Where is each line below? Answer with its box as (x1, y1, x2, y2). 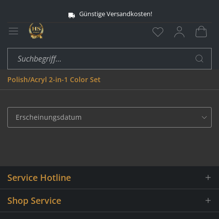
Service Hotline (7, 171, 71, 183)
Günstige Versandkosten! (76, 9, 152, 18)
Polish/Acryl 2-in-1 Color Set (7, 75, 101, 85)
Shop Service (7, 194, 61, 206)
